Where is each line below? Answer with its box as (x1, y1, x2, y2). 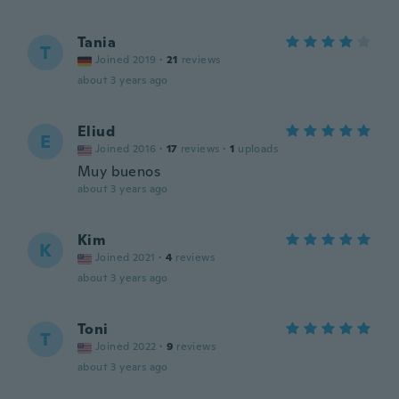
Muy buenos (77, 162, 160, 181)
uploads (238, 142, 279, 156)
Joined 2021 (95, 250, 156, 265)
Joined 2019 (95, 53, 157, 67)
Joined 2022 (95, 339, 157, 354)
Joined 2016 (95, 142, 157, 156)
